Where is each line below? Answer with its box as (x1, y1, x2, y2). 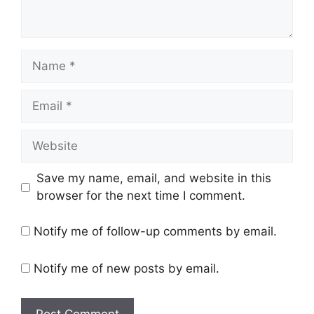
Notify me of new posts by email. (34, 261, 219, 276)
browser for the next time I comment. (36, 189, 245, 203)
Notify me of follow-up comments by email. (34, 224, 277, 238)
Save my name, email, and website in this (36, 171, 271, 186)
